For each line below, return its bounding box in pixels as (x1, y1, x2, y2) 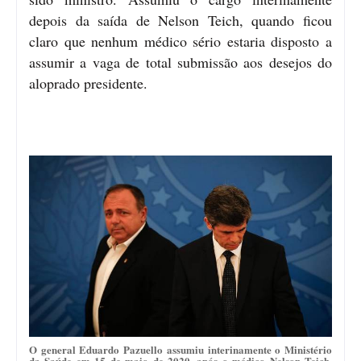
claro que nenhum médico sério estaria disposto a (29, 31, 332, 51)
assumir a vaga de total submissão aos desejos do (29, 52, 332, 72)
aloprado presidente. (29, 73, 147, 93)
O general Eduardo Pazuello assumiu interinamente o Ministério (29, 341, 332, 357)
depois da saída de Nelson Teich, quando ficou (29, 10, 332, 30)
